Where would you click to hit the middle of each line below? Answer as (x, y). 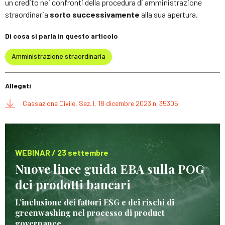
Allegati (18, 85)
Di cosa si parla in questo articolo (62, 36)
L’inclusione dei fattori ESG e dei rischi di (95, 202)
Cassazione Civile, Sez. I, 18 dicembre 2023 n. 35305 (100, 103)
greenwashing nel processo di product (90, 212)
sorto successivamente (95, 14)
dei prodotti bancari (73, 184)
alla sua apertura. (169, 14)
